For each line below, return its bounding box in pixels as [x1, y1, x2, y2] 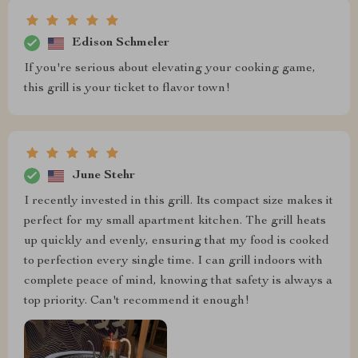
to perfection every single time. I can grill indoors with [24, 255, 323, 268]
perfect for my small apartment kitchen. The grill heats [24, 215, 326, 229]
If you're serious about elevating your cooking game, [24, 62, 316, 76]
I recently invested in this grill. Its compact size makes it [24, 195, 333, 209]
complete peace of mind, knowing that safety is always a [24, 275, 332, 288]
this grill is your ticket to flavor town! [24, 82, 230, 96]
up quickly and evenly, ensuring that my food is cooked [24, 235, 329, 249]
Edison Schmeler [72, 36, 169, 50]
